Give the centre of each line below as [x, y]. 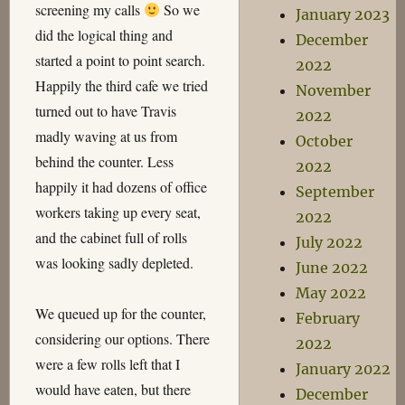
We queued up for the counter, [120, 313]
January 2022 [344, 369]
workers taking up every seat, [118, 212]
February [328, 318]
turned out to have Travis [105, 111]
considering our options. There [122, 339]
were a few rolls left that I [107, 364]
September [335, 192]
